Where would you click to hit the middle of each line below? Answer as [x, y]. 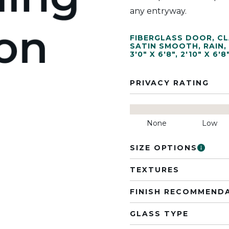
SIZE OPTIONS [164, 148]
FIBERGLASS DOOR [171, 38]
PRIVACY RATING [169, 83]
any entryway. [158, 11]
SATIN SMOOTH [164, 46]
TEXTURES [155, 170]
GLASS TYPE [159, 214]
